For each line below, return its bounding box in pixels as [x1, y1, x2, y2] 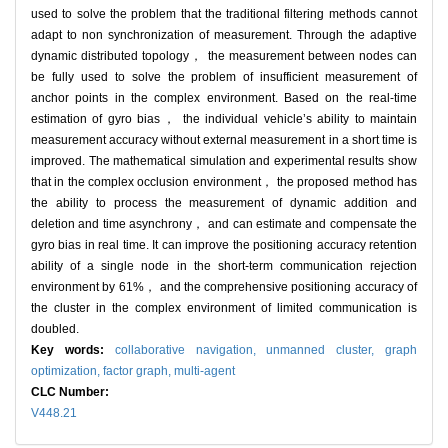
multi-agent [174, 364, 235, 379]
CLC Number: [31, 385, 112, 400]
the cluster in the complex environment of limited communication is [31, 301, 417, 316]
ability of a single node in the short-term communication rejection [31, 259, 417, 274]
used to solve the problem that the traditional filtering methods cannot [31, 7, 417, 22]
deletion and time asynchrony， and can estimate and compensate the [31, 217, 417, 232]
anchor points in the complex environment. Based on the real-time [31, 91, 417, 106]
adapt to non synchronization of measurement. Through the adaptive [31, 28, 417, 43]
